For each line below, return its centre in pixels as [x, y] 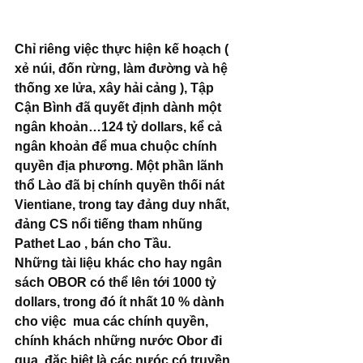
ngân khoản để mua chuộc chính [117, 147]
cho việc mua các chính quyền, [113, 322]
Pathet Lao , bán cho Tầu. [94, 244]
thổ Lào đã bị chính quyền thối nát [121, 186]
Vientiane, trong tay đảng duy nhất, [124, 205]
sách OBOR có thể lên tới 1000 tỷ [117, 283]
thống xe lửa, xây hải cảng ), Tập [116, 88]
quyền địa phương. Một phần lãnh [121, 166]
